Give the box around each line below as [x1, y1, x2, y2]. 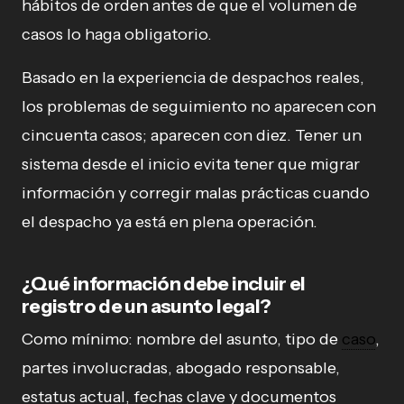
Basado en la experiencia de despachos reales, [22, 67, 364, 87]
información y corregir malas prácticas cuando [22, 182, 370, 203]
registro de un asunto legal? [22, 294, 271, 317]
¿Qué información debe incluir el [22, 271, 306, 295]
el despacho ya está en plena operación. [22, 211, 317, 232]
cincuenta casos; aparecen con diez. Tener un [22, 124, 362, 145]
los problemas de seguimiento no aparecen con [22, 96, 376, 116]
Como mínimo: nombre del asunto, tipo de [22, 328, 342, 349]
